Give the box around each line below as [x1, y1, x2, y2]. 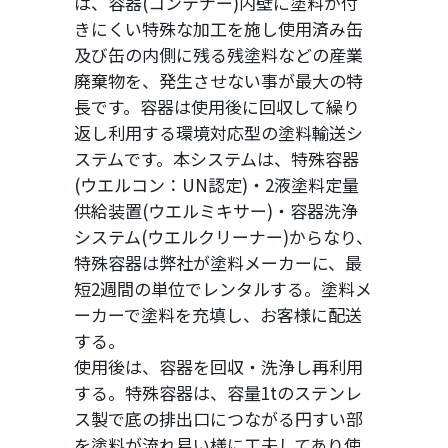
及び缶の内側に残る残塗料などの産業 [74, 42, 363, 67]
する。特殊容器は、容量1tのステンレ [74, 380, 362, 405]
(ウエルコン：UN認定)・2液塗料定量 [74, 172, 359, 197]
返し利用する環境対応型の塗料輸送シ [74, 120, 363, 145]
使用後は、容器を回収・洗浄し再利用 [74, 354, 363, 379]
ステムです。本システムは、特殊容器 [74, 146, 359, 171]
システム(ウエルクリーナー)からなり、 [74, 224, 373, 249]
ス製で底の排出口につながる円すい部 [74, 406, 363, 431]
